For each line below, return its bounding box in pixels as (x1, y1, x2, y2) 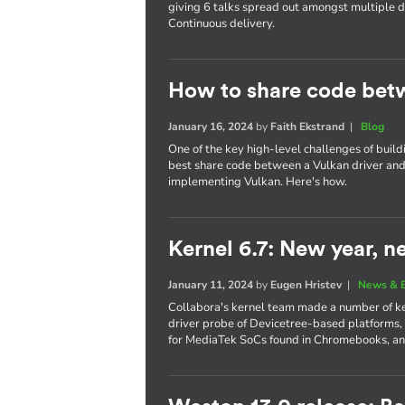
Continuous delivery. (168, 14, 276, 32)
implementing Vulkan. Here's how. (168, 173, 348, 190)
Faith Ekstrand (270, 118, 345, 134)
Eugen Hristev (270, 277, 343, 292)
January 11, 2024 (168, 277, 254, 292)
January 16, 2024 (168, 118, 254, 134)
